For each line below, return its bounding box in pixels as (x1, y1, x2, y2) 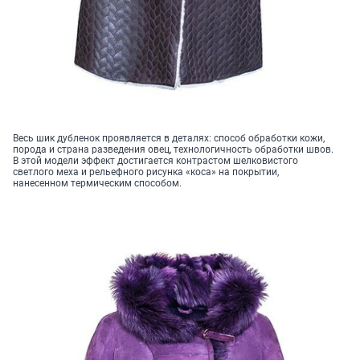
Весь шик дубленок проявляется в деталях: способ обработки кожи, (13, 133, 325, 145)
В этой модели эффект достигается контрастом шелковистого (13, 155, 298, 167)
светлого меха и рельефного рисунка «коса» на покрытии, (13, 166, 279, 178)
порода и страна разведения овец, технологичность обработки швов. (13, 144, 333, 156)
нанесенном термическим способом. (13, 178, 182, 190)
